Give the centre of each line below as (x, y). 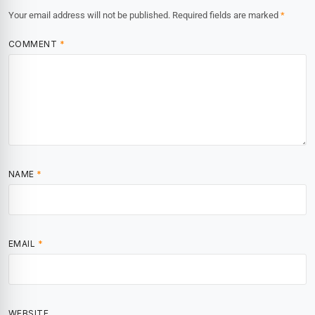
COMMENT (34, 44)
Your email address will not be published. (89, 15)
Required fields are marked (226, 15)
